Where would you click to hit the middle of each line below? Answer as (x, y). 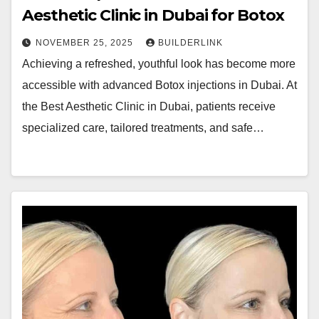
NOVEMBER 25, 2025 (86, 43)
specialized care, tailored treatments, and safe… (143, 128)
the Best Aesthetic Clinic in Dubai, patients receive (149, 106)
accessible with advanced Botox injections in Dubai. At (159, 85)
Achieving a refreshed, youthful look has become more (159, 64)
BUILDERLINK (190, 43)
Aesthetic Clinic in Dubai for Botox (153, 15)
